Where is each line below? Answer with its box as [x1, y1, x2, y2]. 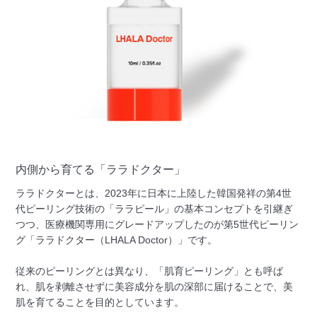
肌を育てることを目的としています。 [16, 296, 185, 308]
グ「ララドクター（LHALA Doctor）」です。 [16, 234, 218, 246]
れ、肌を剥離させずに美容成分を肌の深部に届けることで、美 [16, 280, 294, 292]
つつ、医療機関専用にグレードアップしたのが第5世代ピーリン [16, 218, 299, 230]
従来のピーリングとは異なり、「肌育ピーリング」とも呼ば [16, 265, 284, 277]
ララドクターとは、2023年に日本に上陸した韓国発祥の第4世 [16, 187, 292, 199]
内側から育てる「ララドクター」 [16, 163, 186, 175]
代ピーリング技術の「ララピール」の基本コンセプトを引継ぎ [16, 202, 294, 214]
